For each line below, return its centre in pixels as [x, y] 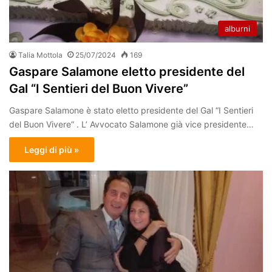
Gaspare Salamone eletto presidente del [127, 72]
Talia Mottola [40, 55]
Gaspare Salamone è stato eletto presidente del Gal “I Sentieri [131, 110]
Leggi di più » [52, 150]
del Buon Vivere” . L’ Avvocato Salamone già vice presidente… [131, 124]
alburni [237, 29]
